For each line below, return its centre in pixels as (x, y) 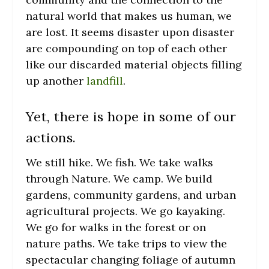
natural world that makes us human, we (128, 16)
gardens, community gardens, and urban (131, 195)
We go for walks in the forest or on (116, 227)
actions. (51, 137)
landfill (104, 80)
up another (56, 80)
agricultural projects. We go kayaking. (125, 211)
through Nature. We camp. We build (119, 178)
